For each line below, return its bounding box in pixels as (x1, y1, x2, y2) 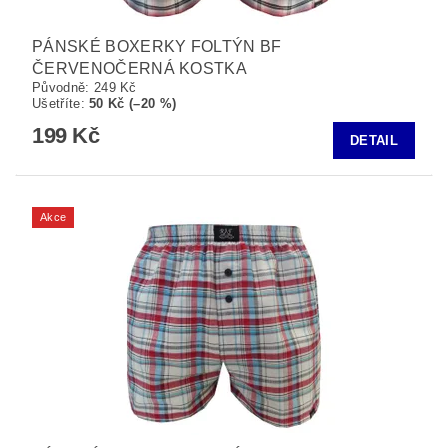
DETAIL (350, 132, 398, 148)
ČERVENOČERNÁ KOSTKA (32, 60, 248, 77)
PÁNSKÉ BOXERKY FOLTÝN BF (32, 38, 282, 55)
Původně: (32, 80, 94, 95)
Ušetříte (32, 96, 81, 111)
